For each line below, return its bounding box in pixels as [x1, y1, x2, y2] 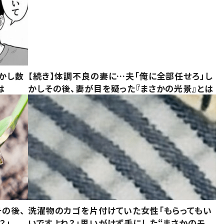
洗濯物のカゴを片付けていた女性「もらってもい [28, 203, 212, 216]
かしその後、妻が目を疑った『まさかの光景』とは [28, 82, 213, 95]
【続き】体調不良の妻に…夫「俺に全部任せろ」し [28, 69, 213, 82]
